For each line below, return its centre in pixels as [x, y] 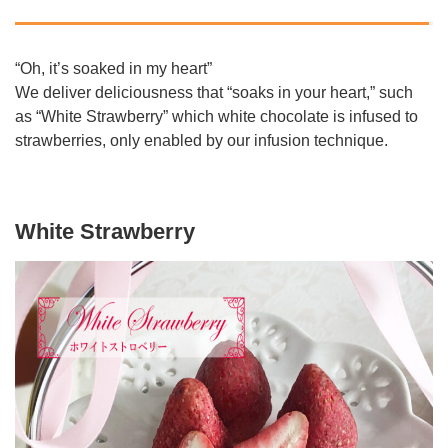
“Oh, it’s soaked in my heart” [113, 68]
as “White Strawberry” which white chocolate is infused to [216, 116]
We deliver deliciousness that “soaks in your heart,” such [214, 92]
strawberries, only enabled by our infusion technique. [201, 140]
